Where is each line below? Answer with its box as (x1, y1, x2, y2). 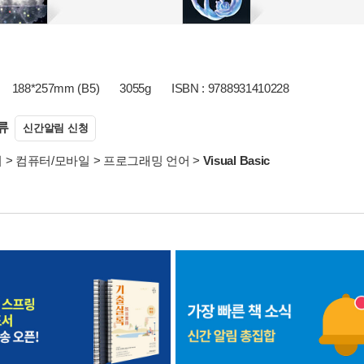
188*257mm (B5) (11, 81, 100, 95)
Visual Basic (202, 154, 271, 167)
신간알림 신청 (23, 122, 89, 134)
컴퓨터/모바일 (15, 154, 90, 167)
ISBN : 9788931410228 (171, 81, 289, 95)
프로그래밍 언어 (102, 154, 190, 167)
